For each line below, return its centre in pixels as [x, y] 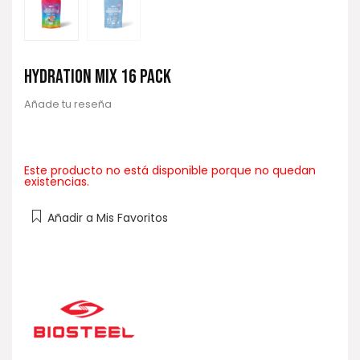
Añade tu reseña [68, 104]
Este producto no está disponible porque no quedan [170, 171]
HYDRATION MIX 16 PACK [98, 76]
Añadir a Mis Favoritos [108, 218]
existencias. [57, 182]
